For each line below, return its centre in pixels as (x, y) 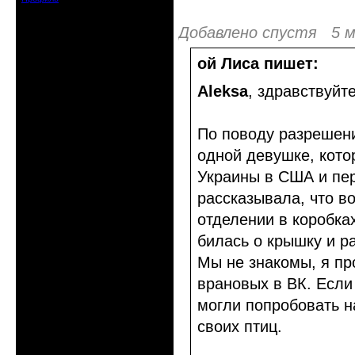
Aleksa (223, 91)
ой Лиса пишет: (258, 63)
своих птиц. (240, 326)
